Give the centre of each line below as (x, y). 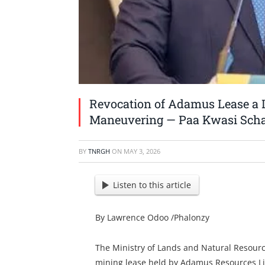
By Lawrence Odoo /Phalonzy (152, 218)
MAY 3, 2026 (142, 151)
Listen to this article (152, 185)
